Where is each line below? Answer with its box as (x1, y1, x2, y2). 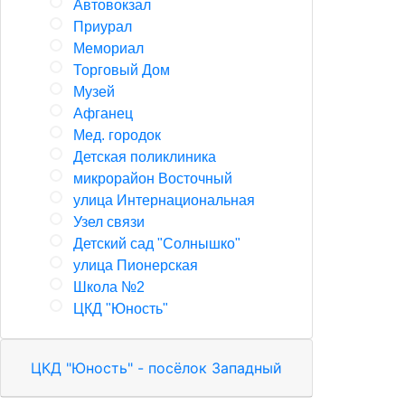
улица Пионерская (73, 258, 198, 273)
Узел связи (73, 214, 145, 230)
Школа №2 (73, 279, 145, 295)
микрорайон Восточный (73, 171, 232, 186)
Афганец (73, 106, 133, 121)
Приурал (73, 19, 132, 34)
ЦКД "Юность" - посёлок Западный (31, 359, 282, 377)
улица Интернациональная (73, 193, 255, 208)
